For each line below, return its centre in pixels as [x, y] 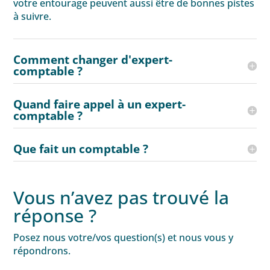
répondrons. [42, 250]
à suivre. [33, 16]
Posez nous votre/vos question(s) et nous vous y [124, 237]
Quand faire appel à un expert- [100, 104]
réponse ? [55, 215]
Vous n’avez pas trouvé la [121, 197]
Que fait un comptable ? [81, 149]
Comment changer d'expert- [93, 59]
